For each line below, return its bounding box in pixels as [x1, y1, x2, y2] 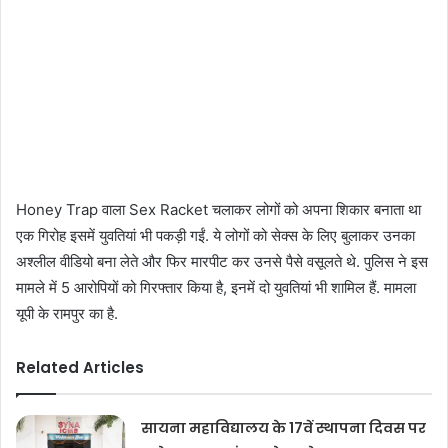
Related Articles [16, 357, 144, 379]
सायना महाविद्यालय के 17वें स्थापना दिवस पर [141, 418, 427, 439]
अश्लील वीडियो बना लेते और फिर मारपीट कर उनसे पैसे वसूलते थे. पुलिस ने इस [16, 252, 428, 272]
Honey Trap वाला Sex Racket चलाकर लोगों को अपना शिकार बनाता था [16, 200, 421, 220]
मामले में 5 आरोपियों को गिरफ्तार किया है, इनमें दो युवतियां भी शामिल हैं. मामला [16, 278, 416, 298]
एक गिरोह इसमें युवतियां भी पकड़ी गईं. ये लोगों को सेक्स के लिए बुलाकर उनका [16, 226, 415, 246]
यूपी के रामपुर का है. [16, 304, 118, 324]
